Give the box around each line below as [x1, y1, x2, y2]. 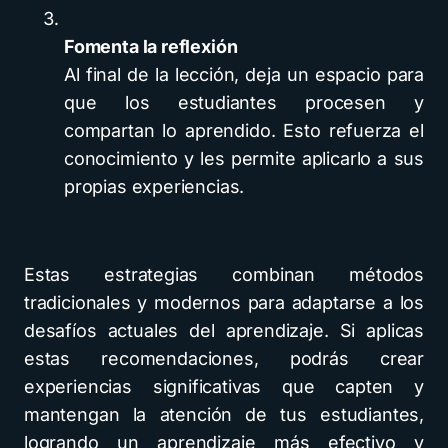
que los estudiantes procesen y [64, 92, 424, 113]
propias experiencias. [64, 176, 245, 197]
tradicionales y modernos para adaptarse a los [24, 292, 424, 313]
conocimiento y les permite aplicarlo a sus [64, 148, 424, 169]
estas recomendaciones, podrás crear [24, 348, 424, 369]
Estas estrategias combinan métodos [24, 264, 424, 285]
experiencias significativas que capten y [24, 376, 424, 397]
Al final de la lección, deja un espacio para [64, 64, 424, 85]
